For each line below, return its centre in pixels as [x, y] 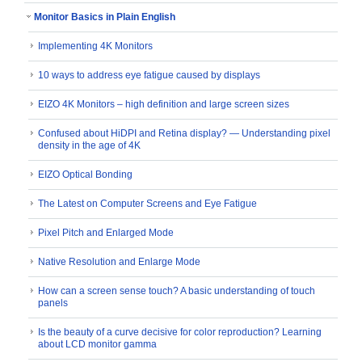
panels [53, 303]
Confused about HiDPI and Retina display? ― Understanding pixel [184, 134]
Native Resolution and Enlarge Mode [119, 262]
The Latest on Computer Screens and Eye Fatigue [147, 204]
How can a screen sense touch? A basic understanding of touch [177, 291]
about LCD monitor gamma [97, 345]
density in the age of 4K [89, 146]
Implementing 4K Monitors [95, 46]
